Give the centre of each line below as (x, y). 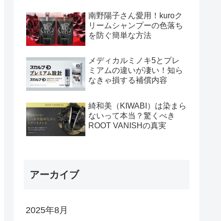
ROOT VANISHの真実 (127, 125)
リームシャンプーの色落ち (136, 25)
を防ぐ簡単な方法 (120, 35)
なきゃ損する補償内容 (128, 80)
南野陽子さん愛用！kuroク (135, 15)
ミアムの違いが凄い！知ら (136, 71)
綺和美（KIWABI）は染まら (137, 106)
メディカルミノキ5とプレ (134, 61)
